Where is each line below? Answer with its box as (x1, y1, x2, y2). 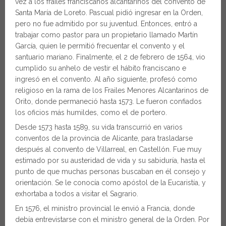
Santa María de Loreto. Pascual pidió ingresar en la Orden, (15, 8, 203, 17)
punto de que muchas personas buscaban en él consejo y (15, 167, 206, 176)
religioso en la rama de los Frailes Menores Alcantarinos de (15, 86, 208, 94)
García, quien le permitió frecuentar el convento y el (15, 41, 185, 50)
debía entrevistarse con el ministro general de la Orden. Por (15, 215, 209, 223)
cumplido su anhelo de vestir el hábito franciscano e (15, 64, 186, 72)
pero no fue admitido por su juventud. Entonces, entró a (15, 19, 197, 28)
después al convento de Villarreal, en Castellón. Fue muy (15, 145, 202, 153)
